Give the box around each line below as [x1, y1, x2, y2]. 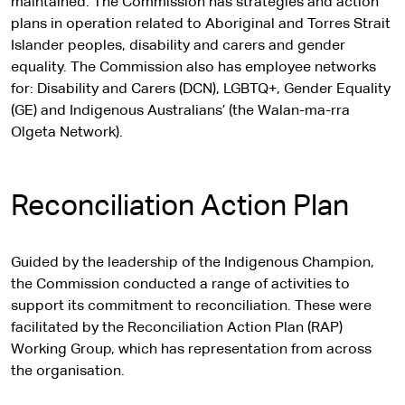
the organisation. [11, 364, 125, 379]
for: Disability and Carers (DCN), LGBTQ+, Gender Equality [11, 82, 391, 97]
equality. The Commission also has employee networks [11, 61, 376, 75]
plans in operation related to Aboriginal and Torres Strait [11, 17, 391, 32]
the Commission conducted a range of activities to [11, 278, 350, 292]
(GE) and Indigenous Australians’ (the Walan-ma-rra [11, 104, 350, 118]
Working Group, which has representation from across [11, 343, 372, 357]
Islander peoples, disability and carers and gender [11, 39, 345, 53]
